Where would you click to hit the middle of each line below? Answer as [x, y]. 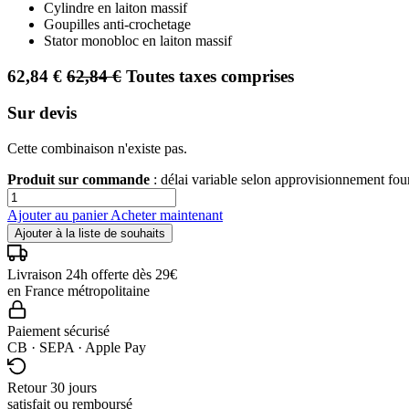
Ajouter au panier [59, 215]
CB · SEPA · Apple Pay [77, 347]
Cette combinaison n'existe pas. [97, 148]
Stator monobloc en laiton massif [138, 40]
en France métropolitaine [79, 290]
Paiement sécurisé [58, 330]
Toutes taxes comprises [210, 76]
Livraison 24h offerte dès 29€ [92, 274]
